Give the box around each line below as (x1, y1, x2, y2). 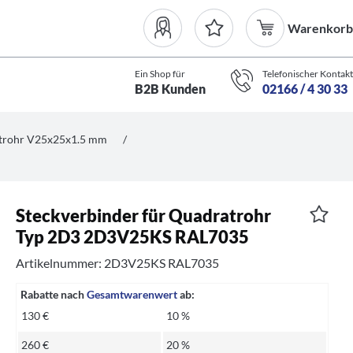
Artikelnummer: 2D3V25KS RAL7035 (16, 255, 220, 271)
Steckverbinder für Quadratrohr (16, 205, 272, 226)
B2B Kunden (134, 80, 206, 96)
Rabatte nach (20, 288, 87, 302)
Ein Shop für (134, 67, 185, 80)
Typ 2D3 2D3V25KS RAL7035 (16, 226, 250, 247)
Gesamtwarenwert (87, 288, 178, 302)
